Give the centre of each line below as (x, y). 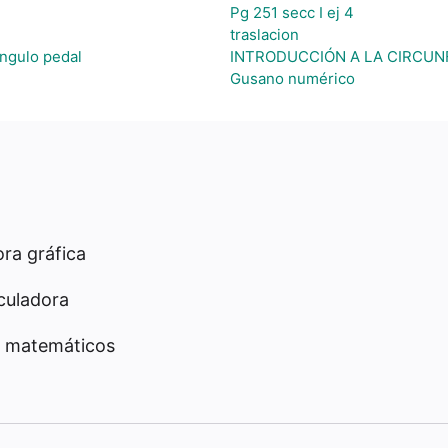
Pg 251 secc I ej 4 (291, 12)
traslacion (264, 34)
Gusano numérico (292, 78)
